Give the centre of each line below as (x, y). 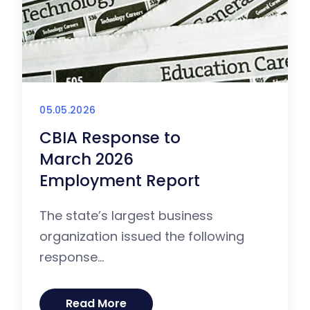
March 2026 (87, 159)
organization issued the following (142, 237)
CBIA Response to (110, 138)
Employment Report (120, 181)
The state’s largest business (127, 216)
